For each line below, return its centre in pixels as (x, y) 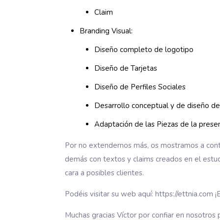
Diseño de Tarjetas (126, 68)
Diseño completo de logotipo (144, 50)
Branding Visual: (106, 31)
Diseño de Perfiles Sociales (140, 87)
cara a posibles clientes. (105, 173)
